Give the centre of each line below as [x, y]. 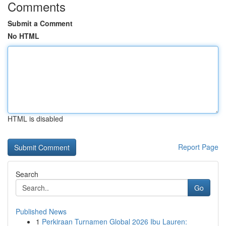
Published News [41, 211]
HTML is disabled [35, 119]
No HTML [23, 36]
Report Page [198, 147]
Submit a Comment [40, 23]
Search [27, 174]
